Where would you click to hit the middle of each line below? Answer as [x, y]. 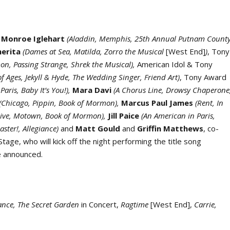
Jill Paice [124, 116]
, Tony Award [203, 77]
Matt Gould [98, 129]
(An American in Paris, [178, 116]
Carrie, [206, 205]
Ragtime [136, 205]
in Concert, [100, 205]
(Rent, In [209, 103]
